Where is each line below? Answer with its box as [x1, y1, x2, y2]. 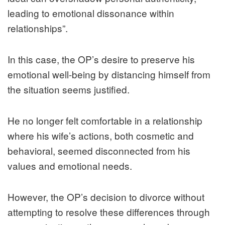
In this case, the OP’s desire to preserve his [8, 52, 195, 66]
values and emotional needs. [8, 158, 132, 172]
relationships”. [8, 21, 68, 35]
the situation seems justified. [8, 82, 130, 96]
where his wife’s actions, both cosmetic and [8, 128, 194, 142]
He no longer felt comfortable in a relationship [8, 113, 202, 127]
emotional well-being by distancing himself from [8, 67, 210, 81]
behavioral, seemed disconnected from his [8, 143, 190, 157]
